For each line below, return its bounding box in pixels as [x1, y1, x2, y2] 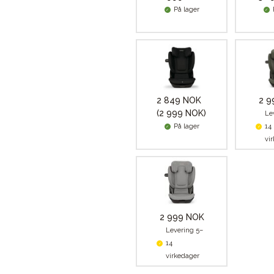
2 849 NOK [157, 95, 201, 105]
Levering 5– [166, 226, 203, 234]
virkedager [166, 252, 199, 260]
